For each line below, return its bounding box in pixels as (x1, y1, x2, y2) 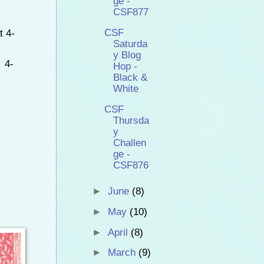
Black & (113, 71, 148, 83)
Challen (113, 137, 147, 148)
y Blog (113, 49, 141, 61)
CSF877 (113, 6, 149, 18)
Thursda (113, 114, 150, 126)
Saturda (113, 38, 148, 49)
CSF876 (113, 159, 149, 171)
